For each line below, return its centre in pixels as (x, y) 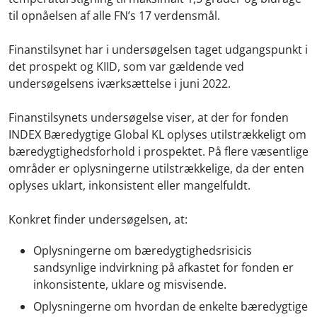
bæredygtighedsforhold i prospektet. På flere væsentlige (158, 151)
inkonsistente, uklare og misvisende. (130, 284)
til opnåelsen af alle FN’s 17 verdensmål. (116, 15)
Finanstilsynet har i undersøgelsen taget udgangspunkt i (158, 49)
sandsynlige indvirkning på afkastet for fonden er (163, 267)
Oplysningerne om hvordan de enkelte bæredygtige (171, 307)
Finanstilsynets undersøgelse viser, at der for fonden (149, 117)
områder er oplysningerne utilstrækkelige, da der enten (156, 168)
